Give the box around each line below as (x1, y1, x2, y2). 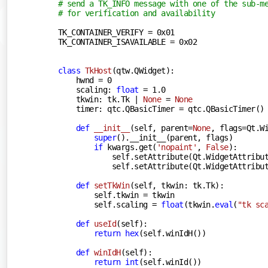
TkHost (84, 65, 112, 75)
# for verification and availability (57, 8, 215, 18)
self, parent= (134, 123, 193, 133)
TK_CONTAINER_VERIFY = (57, 27, 157, 37)
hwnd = (57, 75, 108, 85)
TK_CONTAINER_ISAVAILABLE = (57, 36, 179, 47)
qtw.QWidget (116, 65, 166, 75)
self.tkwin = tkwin (57, 190, 175, 200)
